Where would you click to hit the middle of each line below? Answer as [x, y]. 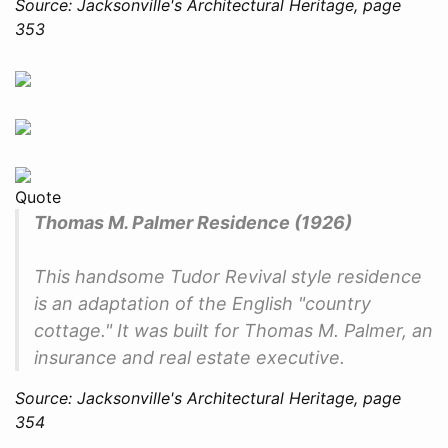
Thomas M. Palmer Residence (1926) [193, 222]
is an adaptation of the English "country [202, 303]
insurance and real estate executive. [189, 357]
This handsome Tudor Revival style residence [228, 276]
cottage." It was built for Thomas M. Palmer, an [233, 330]
